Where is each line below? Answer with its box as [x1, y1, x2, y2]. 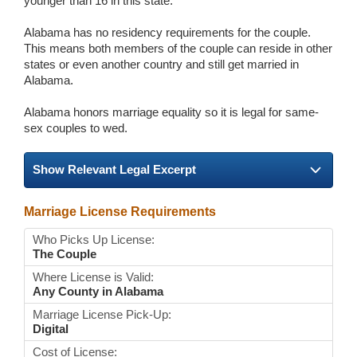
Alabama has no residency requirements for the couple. [24, 25, 311, 40]
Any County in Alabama [33, 284, 163, 298]
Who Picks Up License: [33, 232, 155, 246]
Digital [33, 321, 69, 335]
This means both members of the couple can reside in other [24, 41, 332, 56]
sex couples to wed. [24, 121, 127, 135]
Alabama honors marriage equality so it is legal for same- [24, 105, 319, 120]
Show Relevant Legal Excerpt [33, 163, 196, 177]
